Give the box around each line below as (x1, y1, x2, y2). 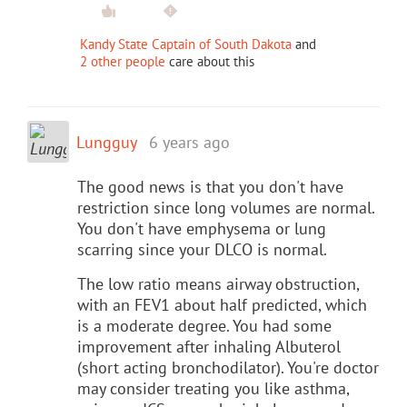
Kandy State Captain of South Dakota (80, 35, 292, 53)
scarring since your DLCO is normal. (77, 238, 327, 260)
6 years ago (149, 131, 230, 153)
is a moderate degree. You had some (77, 314, 332, 336)
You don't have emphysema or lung (77, 217, 326, 239)
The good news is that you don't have (77, 175, 343, 197)
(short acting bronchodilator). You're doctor (77, 356, 379, 378)
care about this (165, 52, 254, 70)
